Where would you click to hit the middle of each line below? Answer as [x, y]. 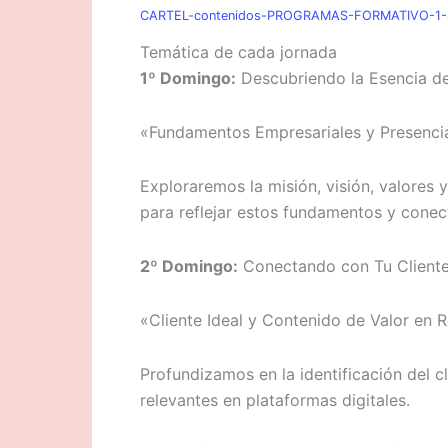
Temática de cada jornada [238, 52]
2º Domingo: [189, 266]
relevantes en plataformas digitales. [275, 400]
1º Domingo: [188, 78]
